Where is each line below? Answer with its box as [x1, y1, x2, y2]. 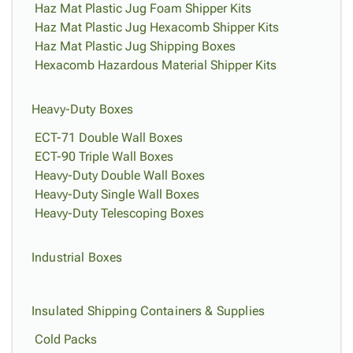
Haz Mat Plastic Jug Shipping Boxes [35, 39, 236, 54]
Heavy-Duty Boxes [32, 102, 134, 117]
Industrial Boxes [32, 250, 123, 265]
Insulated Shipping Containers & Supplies [32, 303, 265, 318]
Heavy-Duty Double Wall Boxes [35, 168, 205, 183]
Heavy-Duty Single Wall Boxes [35, 187, 199, 202]
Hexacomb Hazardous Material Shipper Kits [35, 58, 277, 72]
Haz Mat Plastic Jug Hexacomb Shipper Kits [35, 20, 279, 35]
